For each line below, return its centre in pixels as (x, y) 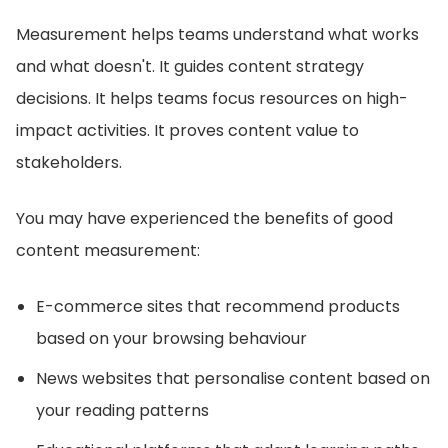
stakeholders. (69, 162)
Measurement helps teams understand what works (217, 34)
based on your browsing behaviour (171, 338)
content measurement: (108, 250)
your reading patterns (122, 410)
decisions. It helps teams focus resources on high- (212, 98)
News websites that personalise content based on (233, 378)
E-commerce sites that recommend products (218, 306)
